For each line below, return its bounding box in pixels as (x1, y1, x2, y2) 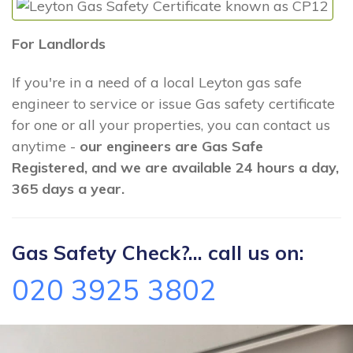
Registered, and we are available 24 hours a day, (12, 158, 339, 177)
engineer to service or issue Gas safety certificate (12, 95, 335, 113)
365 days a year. (12, 180, 124, 199)
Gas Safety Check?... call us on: (12, 240, 304, 265)
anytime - (12, 137, 80, 156)
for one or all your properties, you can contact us (12, 116, 330, 135)
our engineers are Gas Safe (80, 137, 263, 156)
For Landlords (12, 35, 106, 53)
